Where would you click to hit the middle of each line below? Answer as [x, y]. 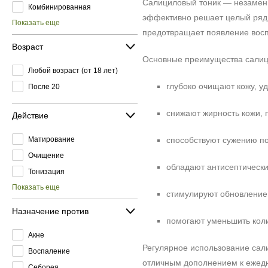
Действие [30, 115]
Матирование [51, 139]
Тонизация [46, 171]
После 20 [44, 86]
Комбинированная [60, 7]
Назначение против [50, 211]
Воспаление [49, 251]
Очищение [46, 155]
